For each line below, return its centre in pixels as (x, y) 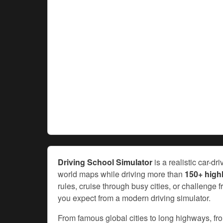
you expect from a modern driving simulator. (134, 198)
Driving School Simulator (105, 162)
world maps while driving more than (121, 174)
